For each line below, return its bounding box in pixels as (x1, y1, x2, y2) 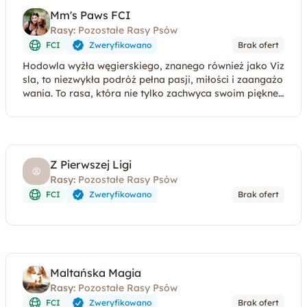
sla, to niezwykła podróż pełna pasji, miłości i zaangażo (23, 73, 283, 86)
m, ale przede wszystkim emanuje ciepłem (23, 101, 219, 113)
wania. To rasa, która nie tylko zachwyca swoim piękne (23, 87, 278, 99)
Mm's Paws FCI (50, 8, 131, 22)
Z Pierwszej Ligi (50, 158, 132, 171)
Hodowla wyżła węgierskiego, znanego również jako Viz (23, 60, 284, 72)
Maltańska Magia (50, 266, 141, 280)
